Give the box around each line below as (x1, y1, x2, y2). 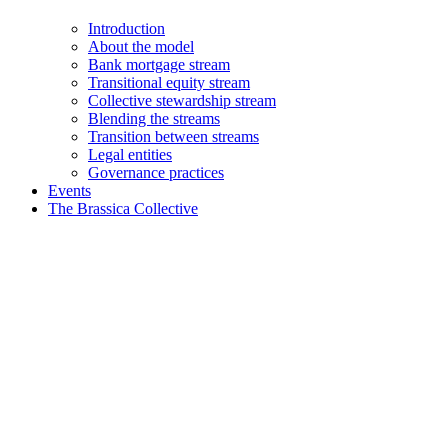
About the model (88, 38, 194, 55)
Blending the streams (88, 110, 220, 127)
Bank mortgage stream (88, 56, 230, 73)
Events (48, 182, 91, 199)
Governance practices (88, 164, 224, 181)
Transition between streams (88, 128, 259, 145)
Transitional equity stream (88, 74, 250, 91)
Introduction (88, 20, 165, 37)
